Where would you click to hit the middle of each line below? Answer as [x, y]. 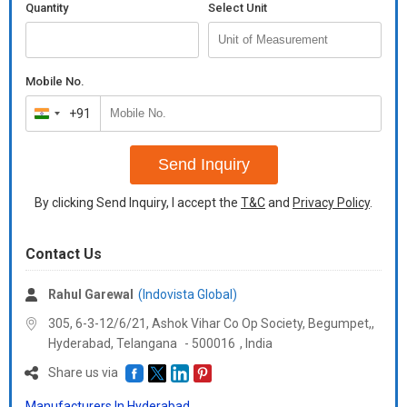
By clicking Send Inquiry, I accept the [138, 203]
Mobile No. [55, 81]
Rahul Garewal [91, 294]
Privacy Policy [331, 203]
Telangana [147, 343]
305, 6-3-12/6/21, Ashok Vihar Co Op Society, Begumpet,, [211, 323]
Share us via [84, 372]
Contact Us [64, 254]
